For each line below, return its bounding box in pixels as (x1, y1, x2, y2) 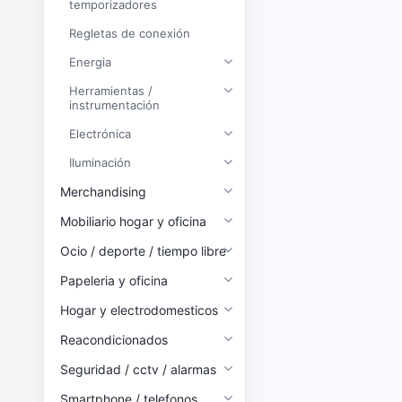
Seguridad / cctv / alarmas (68, 362, 216, 377)
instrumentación (69, 98, 160, 112)
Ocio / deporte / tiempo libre (70, 243, 226, 258)
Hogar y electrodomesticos (69, 302, 218, 318)
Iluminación (72, 155, 131, 170)
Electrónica (76, 127, 131, 141)
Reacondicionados (68, 332, 168, 347)
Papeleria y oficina (68, 273, 168, 288)
